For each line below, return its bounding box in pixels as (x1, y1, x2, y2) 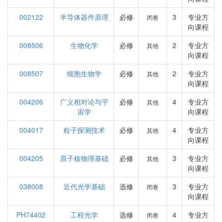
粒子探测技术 (63, 125, 105, 135)
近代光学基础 (63, 181, 105, 191)
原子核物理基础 (59, 153, 109, 163)
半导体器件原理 (59, 12, 109, 22)
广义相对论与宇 (59, 97, 109, 107)
